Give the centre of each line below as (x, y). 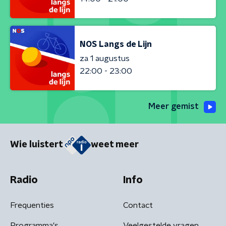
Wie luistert (37, 145)
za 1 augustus (105, 58)
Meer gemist (174, 106)
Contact (138, 205)
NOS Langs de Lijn (116, 44)
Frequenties (32, 205)
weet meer (115, 145)
